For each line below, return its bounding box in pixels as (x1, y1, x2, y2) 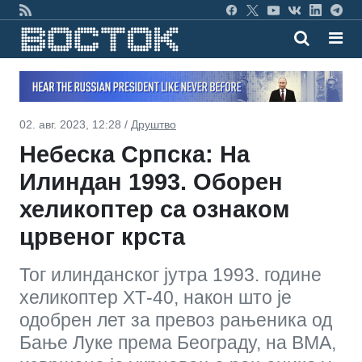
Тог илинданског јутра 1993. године (19, 263, 322, 285)
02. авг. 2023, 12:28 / (19, 117, 131, 131)
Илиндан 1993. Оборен (19, 168, 283, 195)
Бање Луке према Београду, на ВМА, (19, 331, 336, 353)
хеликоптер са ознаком (19, 196, 289, 222)
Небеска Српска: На (19, 141, 250, 167)
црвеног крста (19, 223, 185, 250)
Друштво (131, 117, 176, 131)
